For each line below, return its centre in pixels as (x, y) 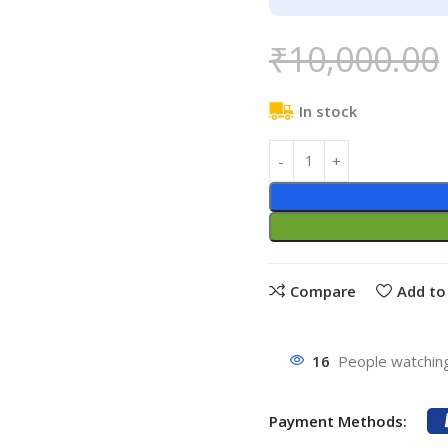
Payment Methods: (337, 420)
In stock (327, 110)
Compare (323, 290)
